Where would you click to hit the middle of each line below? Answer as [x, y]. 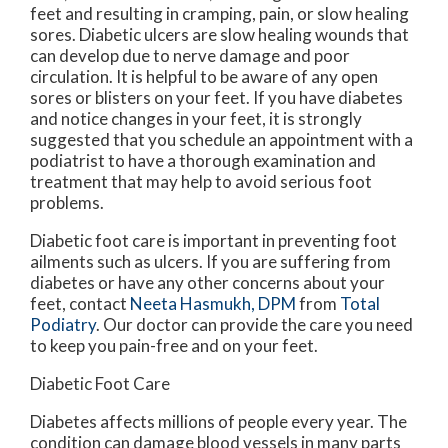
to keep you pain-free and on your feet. [174, 346]
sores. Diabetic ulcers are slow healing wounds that [219, 35]
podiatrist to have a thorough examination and [203, 161]
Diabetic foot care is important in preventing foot [213, 241]
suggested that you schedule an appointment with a [221, 140]
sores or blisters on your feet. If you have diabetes [216, 98]
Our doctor [145, 325]
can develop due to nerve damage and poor [190, 56]
